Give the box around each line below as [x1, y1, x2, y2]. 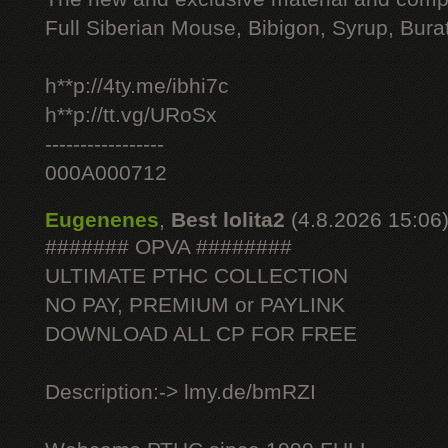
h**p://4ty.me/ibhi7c [45, 74, 229, 98]
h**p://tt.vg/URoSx [45, 103, 217, 127]
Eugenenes [45, 208, 159, 232]
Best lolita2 [171, 208, 285, 232]
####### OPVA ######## [45, 235, 292, 259]
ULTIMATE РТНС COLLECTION [45, 264, 348, 288]
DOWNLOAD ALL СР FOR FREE [45, 322, 357, 346]
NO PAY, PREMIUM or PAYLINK [45, 293, 345, 317]
